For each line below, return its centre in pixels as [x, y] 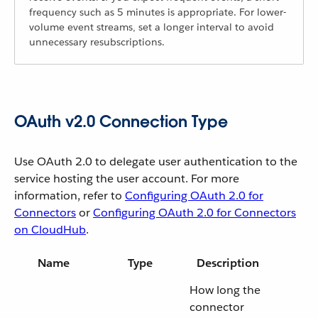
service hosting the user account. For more [127, 179]
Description [227, 263]
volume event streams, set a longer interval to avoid [152, 27]
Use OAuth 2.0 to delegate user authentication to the [156, 161]
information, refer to [70, 196]
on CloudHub [50, 230]
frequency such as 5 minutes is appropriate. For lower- [158, 12]
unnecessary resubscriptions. [97, 42]
